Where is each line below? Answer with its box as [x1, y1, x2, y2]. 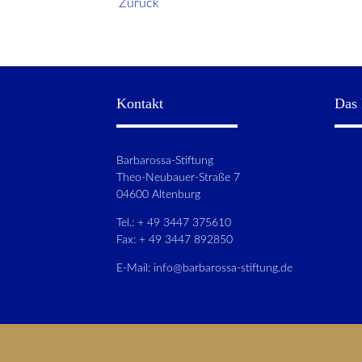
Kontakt [116, 95, 163, 112]
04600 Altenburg [116, 187, 200, 200]
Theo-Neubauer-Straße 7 [116, 170, 240, 183]
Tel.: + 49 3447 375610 [116, 217, 231, 229]
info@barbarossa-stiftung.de [154, 262, 293, 275]
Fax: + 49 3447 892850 [116, 234, 233, 246]
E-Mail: [116, 262, 154, 275]
